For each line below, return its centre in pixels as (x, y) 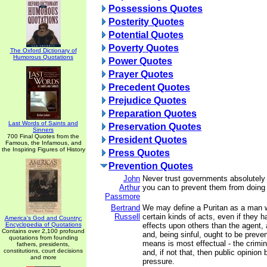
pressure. (159, 261)
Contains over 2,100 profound (43, 231)
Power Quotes (140, 61)
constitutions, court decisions (43, 251)
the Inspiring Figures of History (43, 149)
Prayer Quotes (141, 74)
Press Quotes (139, 153)
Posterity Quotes (146, 22)
